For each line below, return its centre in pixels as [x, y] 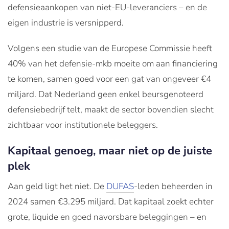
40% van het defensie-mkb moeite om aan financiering [113, 63]
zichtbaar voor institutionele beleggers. [83, 125]
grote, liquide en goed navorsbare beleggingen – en [107, 217]
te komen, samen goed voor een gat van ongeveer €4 [109, 79]
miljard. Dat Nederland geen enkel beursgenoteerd [106, 94]
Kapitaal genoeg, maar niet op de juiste [110, 151]
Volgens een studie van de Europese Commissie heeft [110, 48]
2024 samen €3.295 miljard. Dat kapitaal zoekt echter [111, 201]
